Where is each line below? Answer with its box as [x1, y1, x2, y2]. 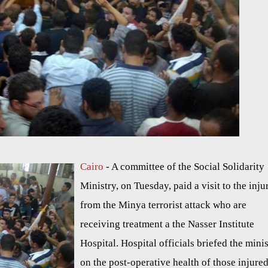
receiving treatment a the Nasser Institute [80, 218, 254, 230]
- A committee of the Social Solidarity [103, 161, 264, 173]
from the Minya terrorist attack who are [80, 199, 246, 211]
